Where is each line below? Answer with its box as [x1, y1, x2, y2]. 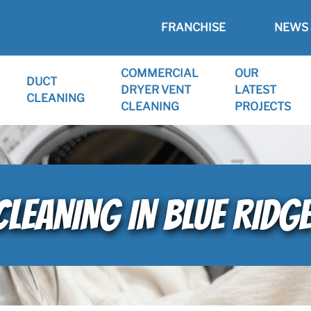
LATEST [234, 83, 276, 96]
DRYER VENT [120, 83, 191, 96]
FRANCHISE [160, 21, 226, 34]
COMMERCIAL [120, 67, 199, 80]
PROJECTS [234, 100, 291, 113]
